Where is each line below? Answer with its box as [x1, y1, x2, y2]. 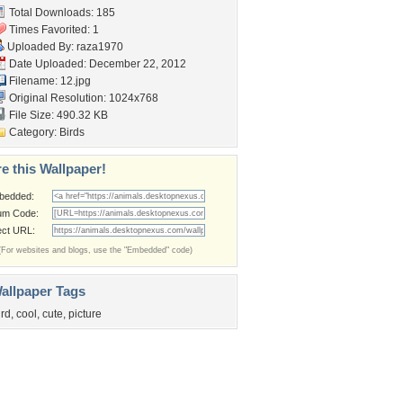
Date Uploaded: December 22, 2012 [6, 58, 186, 70]
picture [68, 308, 102, 320]
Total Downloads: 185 [6, 6, 115, 19]
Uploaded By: [4, 40, 76, 53]
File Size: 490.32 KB [6, 109, 108, 121]
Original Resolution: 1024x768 [6, 92, 158, 104]
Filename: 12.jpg [6, 75, 91, 87]
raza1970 [76, 40, 123, 53]
